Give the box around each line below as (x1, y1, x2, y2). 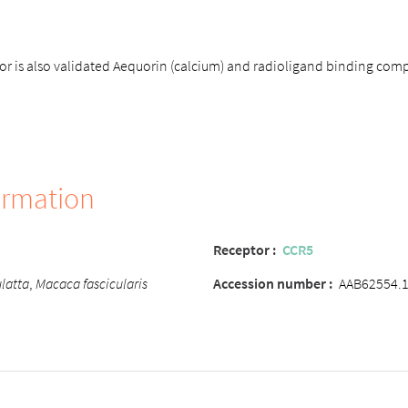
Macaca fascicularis (36, 274, 148, 292)
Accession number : (213, 274, 332, 292)
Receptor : (213, 240, 276, 259)
